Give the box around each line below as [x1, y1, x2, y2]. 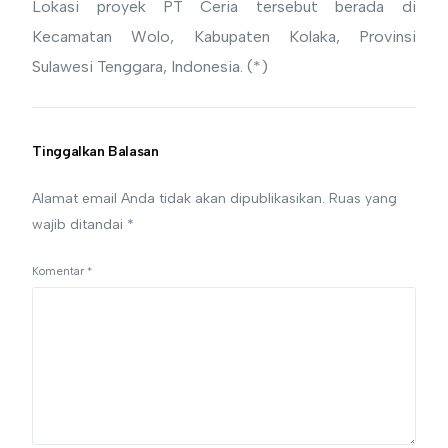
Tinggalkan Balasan [32, 142, 159, 160]
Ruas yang [329, 189, 398, 207]
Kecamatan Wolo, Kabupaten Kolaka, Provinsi [32, 26, 416, 46]
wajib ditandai [32, 215, 128, 233]
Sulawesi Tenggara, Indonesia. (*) [32, 56, 269, 76]
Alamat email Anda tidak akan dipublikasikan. [32, 189, 326, 207]
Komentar [32, 263, 88, 278]
